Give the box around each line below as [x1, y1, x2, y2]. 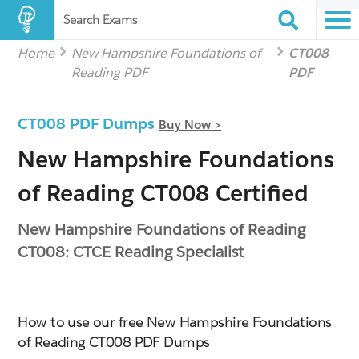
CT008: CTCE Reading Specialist [18, 242, 244, 261]
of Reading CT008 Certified [18, 179, 309, 208]
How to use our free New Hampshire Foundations [18, 313, 332, 331]
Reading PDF [71, 64, 149, 81]
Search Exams [63, 12, 137, 27]
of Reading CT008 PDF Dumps [18, 333, 210, 351]
